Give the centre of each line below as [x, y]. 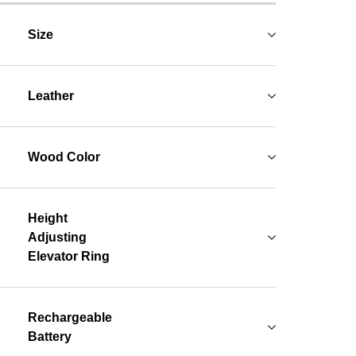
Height [48, 218]
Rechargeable [70, 317]
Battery [50, 337]
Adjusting [58, 237]
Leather [51, 96]
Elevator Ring [69, 256]
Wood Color [64, 157]
